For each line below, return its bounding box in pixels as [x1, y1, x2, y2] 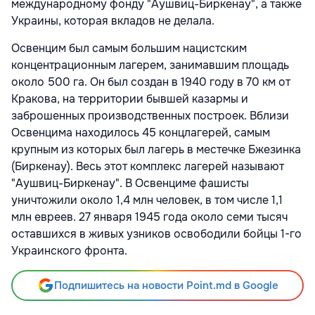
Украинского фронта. [11, 243, 127, 259]
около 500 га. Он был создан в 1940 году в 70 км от [11, 75, 290, 90]
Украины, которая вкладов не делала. [11, 13, 214, 29]
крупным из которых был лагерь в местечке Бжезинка [11, 142, 301, 157]
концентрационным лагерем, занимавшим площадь [11, 58, 289, 73]
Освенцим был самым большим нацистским [11, 41, 247, 56]
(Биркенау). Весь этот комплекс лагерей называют [11, 159, 284, 174]
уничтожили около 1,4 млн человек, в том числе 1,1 [11, 193, 283, 208]
